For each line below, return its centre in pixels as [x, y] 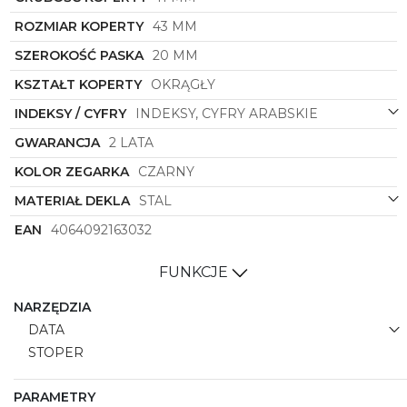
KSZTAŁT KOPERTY [79, 85]
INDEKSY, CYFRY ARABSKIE [227, 114]
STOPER [57, 353]
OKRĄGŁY [184, 85]
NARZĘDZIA [52, 308]
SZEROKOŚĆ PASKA [79, 56]
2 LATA [132, 143]
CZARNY [167, 172]
